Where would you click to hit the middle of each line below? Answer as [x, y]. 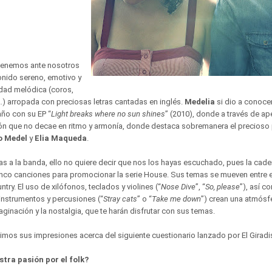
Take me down [176, 199]
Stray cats [120, 199]
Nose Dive [178, 187]
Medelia [200, 102]
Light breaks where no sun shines [108, 114]
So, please [223, 187]
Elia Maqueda [60, 138]
